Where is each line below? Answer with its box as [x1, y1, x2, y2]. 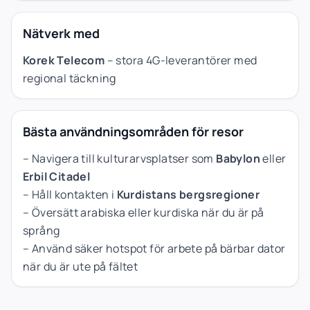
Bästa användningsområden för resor [23, 122, 244, 140]
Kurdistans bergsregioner [116, 186, 260, 202]
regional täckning [23, 70, 116, 86]
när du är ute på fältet [23, 258, 138, 274]
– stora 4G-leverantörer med [104, 52, 257, 68]
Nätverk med [23, 24, 100, 42]
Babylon [216, 150, 261, 166]
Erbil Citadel [23, 168, 91, 184]
